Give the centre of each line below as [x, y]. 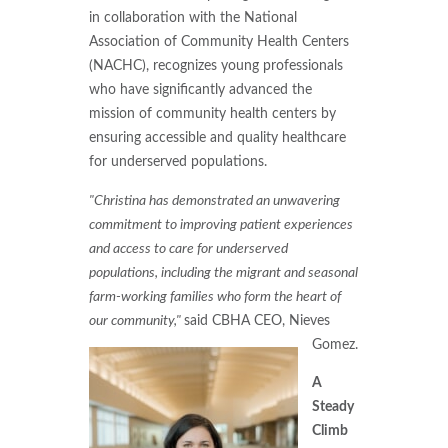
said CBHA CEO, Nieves [256, 320]
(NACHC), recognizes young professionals [215, 66]
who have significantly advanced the [200, 90]
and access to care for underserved [188, 248]
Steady [333, 407]
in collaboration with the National [192, 18]
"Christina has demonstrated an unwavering [214, 200]
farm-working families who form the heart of [214, 296]
